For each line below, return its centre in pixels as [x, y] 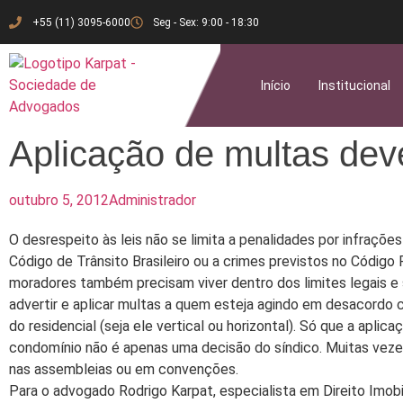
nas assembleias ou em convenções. [124, 369]
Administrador [152, 200]
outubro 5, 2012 [59, 200]
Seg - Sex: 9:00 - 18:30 [206, 22]
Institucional [354, 85]
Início [276, 85]
